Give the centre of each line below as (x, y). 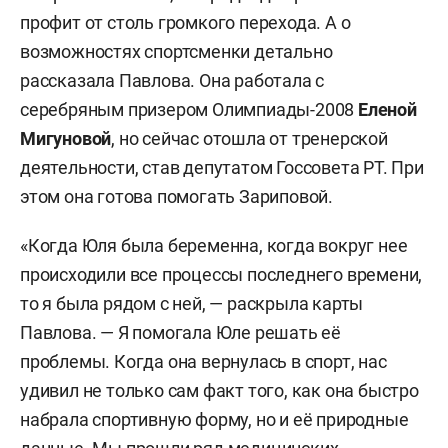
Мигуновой (66, 138)
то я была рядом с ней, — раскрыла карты (192, 303)
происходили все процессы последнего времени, (221, 274)
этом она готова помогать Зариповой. (176, 196)
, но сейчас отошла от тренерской (249, 138)
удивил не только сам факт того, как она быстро (219, 390)
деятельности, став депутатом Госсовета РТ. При (222, 167)
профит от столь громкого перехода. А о (185, 22)
